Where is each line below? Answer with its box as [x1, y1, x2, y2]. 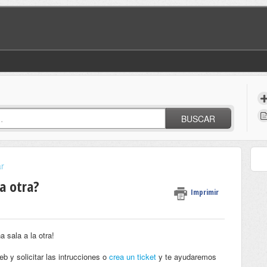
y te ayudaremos [156, 251, 216, 263]
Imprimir [191, 186, 219, 197]
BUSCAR [181, 112, 216, 125]
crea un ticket [109, 251, 156, 263]
